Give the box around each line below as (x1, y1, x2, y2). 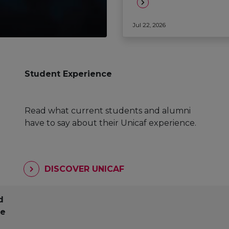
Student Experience (25, 69, 112, 79)
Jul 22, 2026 (133, 21, 166, 29)
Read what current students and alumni (25, 105, 191, 116)
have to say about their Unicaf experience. (25, 118, 196, 128)
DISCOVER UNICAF (42, 164, 124, 174)
